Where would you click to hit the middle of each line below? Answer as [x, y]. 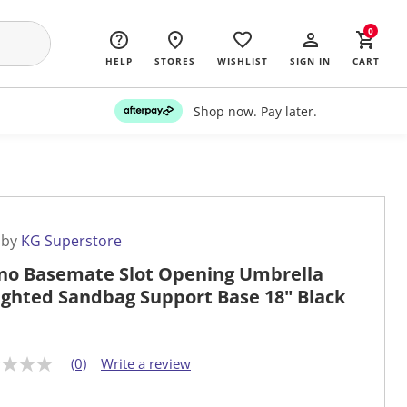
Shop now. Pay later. [255, 111]
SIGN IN [310, 61]
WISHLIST [243, 61]
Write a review [146, 364]
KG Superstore [71, 241]
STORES [175, 61]
